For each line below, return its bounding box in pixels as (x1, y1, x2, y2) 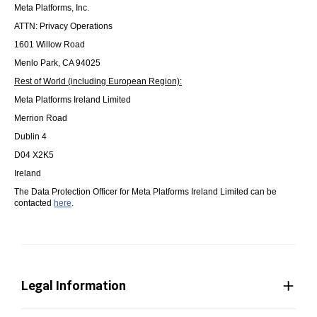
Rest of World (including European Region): (14, 76, 182, 86)
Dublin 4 (14, 132, 47, 142)
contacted (14, 198, 54, 208)
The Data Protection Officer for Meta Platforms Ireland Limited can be (14, 187, 277, 197)
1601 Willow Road (14, 40, 85, 50)
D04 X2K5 (14, 150, 54, 160)
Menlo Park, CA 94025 (14, 58, 100, 68)
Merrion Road (14, 113, 67, 123)
